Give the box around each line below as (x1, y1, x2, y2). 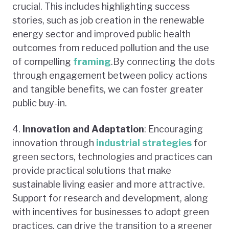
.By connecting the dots (111, 56, 215, 67)
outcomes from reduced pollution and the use (12, 42, 209, 53)
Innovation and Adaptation (22, 123, 144, 134)
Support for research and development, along (12, 192, 208, 203)
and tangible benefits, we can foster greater (12, 83, 203, 95)
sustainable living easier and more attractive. (12, 178, 205, 190)
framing (73, 56, 111, 67)
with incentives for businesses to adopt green (12, 206, 209, 217)
